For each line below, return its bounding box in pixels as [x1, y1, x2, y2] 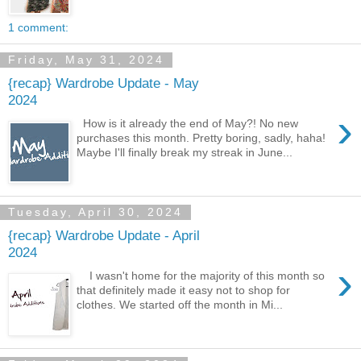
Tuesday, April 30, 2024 [8, 205, 183, 219]
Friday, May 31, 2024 [8, 53, 164, 67]
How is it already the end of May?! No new [77, 116, 299, 130]
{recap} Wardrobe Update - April [8, 227, 200, 244]
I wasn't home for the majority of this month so [77, 268, 326, 282]
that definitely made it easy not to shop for [77, 283, 291, 297]
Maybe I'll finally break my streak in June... [77, 145, 293, 159]
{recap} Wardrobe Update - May [8, 75, 199, 92]
